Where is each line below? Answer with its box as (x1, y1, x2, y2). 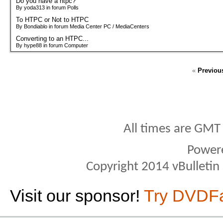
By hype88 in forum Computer (16, 42, 88, 48)
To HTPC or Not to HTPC (16, 15, 89, 23)
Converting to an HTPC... (16, 34, 89, 42)
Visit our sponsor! (10, 186, 144, 205)
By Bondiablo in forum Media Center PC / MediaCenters (16, 23, 149, 29)
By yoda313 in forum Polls (16, 4, 79, 10)
